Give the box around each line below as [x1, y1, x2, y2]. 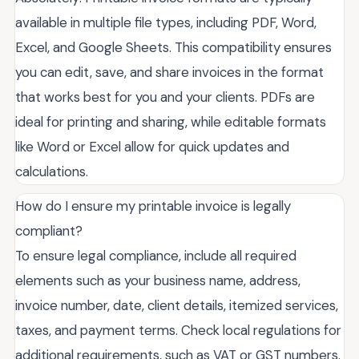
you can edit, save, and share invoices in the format [15, 63, 324, 81]
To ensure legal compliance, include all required [15, 246, 296, 264]
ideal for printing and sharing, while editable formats [15, 112, 326, 131]
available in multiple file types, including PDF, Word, [15, 13, 317, 31]
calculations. [15, 162, 88, 180]
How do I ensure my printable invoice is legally [15, 196, 291, 215]
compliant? [15, 221, 83, 240]
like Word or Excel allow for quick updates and [15, 137, 289, 155]
